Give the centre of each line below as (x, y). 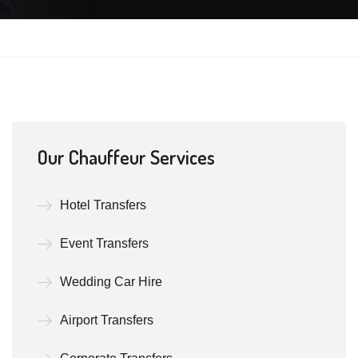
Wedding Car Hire (111, 282)
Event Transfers (104, 243)
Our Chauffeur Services (126, 157)
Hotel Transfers (103, 205)
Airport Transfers (107, 320)
